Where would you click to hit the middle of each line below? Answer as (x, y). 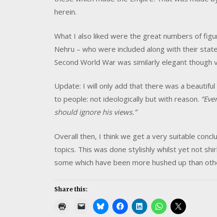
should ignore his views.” (95, 112)
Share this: (71, 189)
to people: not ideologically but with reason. (128, 99)
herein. (65, 12)
